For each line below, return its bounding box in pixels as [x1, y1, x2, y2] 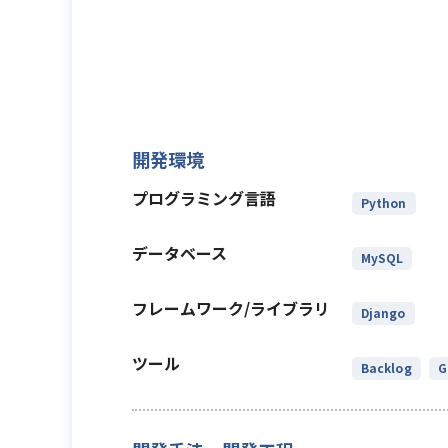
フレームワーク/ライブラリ [132, 296, 330, 320]
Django [361, 304, 406, 321]
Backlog [361, 359, 412, 376]
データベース [132, 241, 227, 265]
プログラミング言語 [132, 186, 276, 210]
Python [361, 194, 407, 211]
